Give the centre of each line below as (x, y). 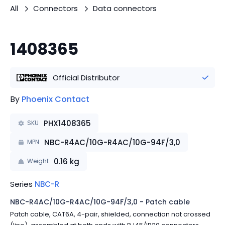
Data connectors (125, 8)
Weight (38, 161)
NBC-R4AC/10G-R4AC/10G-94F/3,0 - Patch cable (100, 202)
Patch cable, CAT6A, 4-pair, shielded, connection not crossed (110, 214)
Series (22, 184)
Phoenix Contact (55, 99)
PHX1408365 (67, 123)
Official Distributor (86, 78)
